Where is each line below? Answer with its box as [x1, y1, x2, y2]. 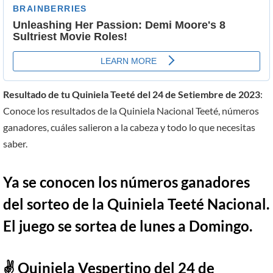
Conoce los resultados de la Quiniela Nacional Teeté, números [3, 104, 259, 116]
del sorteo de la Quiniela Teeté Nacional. [3, 195, 269, 213]
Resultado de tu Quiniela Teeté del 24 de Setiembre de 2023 [3, 88, 260, 100]
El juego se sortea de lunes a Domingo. [3, 217, 252, 235]
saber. [3, 137, 27, 149]
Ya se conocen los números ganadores [3, 173, 250, 191]
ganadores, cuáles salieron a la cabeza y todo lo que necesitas [3, 121, 255, 133]
